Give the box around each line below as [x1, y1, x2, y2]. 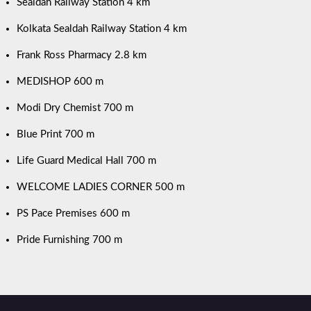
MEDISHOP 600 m [17, 76, 104, 87]
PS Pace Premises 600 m [17, 208, 133, 219]
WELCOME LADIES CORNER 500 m [17, 182, 188, 193]
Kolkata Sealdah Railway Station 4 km [17, 24, 187, 35]
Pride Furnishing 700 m [17, 235, 123, 246]
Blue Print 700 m [17, 129, 95, 140]
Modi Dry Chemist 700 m [17, 103, 134, 114]
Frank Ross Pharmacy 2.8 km [17, 50, 147, 61]
